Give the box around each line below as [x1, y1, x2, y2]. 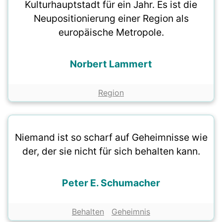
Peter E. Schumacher [62, 177, 160, 189]
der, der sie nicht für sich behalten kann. [22, 145, 200, 158]
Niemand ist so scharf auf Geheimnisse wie [14, 131, 208, 144]
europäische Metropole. [58, 26, 164, 39]
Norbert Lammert [70, 58, 152, 70]
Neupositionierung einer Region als [33, 12, 189, 25]
